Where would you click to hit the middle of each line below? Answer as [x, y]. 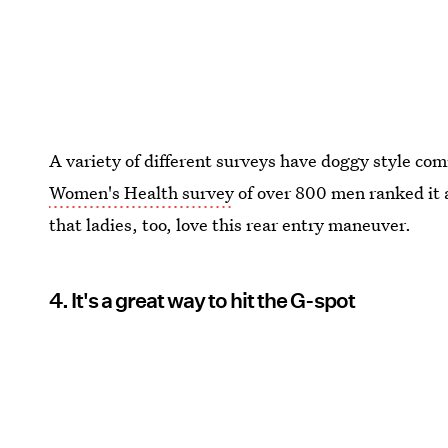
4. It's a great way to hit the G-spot [202, 300]
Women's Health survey [142, 192]
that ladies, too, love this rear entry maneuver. [230, 224]
